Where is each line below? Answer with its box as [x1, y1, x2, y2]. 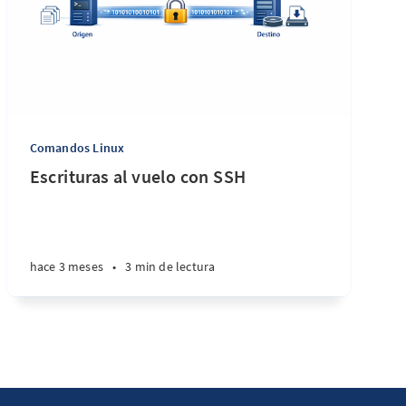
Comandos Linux [29, 140, 125, 156]
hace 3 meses [29, 258, 104, 275]
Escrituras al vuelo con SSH [29, 165, 246, 188]
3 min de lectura [125, 258, 216, 275]
